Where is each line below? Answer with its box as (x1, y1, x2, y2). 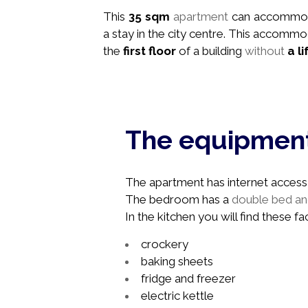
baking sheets (141, 254, 213, 268)
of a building (179, 43, 245, 58)
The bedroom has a (125, 192, 232, 206)
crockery (141, 237, 188, 251)
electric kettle (141, 289, 214, 302)
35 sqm (129, 9, 170, 23)
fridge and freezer (141, 272, 236, 285)
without (245, 43, 287, 58)
